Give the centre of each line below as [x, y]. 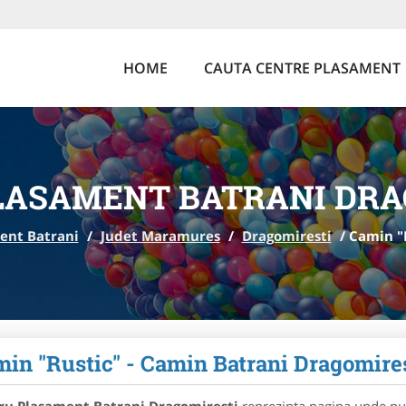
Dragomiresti [286, 236]
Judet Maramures [160, 236]
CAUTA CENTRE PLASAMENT [302, 68]
